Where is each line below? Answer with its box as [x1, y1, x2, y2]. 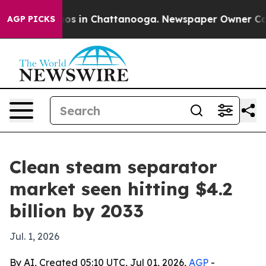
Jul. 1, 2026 [9, 230, 59, 242]
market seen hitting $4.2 [9, 178, 232, 200]
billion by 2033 [9, 199, 144, 222]
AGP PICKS [7, 14, 55, 24]
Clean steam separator [9, 156, 217, 178]
